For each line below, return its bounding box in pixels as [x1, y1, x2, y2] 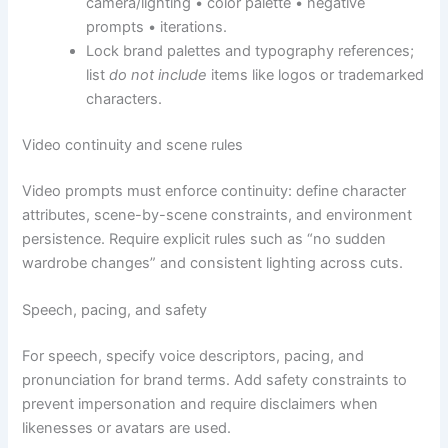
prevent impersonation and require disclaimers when [22, 395, 379, 414]
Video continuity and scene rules [22, 135, 244, 154]
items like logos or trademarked [207, 66, 425, 85]
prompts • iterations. [86, 18, 228, 37]
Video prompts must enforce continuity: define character [22, 181, 407, 200]
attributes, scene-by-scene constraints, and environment [22, 205, 413, 224]
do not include [109, 66, 208, 85]
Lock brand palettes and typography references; [86, 42, 415, 61]
